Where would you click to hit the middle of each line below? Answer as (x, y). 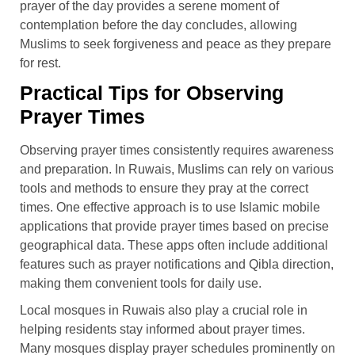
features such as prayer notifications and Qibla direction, (177, 264)
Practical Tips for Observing (152, 92)
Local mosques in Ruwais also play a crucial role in (164, 310)
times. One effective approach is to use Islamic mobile (170, 207)
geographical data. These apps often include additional (174, 245)
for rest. (40, 63)
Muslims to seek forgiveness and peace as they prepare (176, 44)
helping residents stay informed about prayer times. (162, 329)
